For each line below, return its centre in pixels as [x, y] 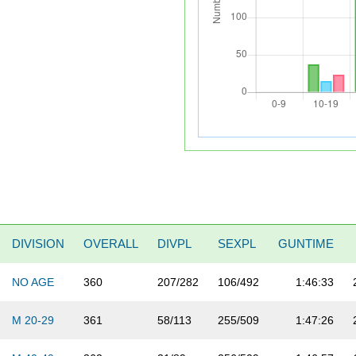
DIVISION [39, 244]
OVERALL [111, 244]
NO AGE [33, 282]
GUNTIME [306, 244]
